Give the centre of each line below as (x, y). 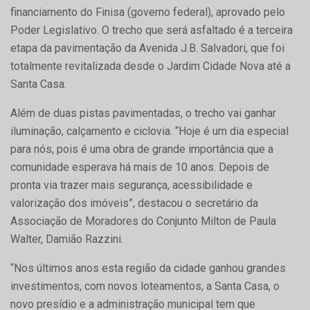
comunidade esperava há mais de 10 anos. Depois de (140, 167)
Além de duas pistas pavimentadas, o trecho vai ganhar (143, 113)
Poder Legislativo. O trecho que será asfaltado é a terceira (152, 30)
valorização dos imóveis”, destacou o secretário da (134, 203)
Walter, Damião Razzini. (67, 239)
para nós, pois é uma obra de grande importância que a (142, 149)
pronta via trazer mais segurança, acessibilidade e (131, 185)
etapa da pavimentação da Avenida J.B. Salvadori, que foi (147, 48)
